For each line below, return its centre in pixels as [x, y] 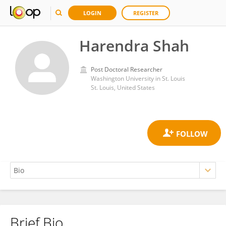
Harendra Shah [134, 46]
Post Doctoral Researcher [127, 69]
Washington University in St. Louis [138, 78]
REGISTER [146, 13]
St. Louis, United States [123, 88]
